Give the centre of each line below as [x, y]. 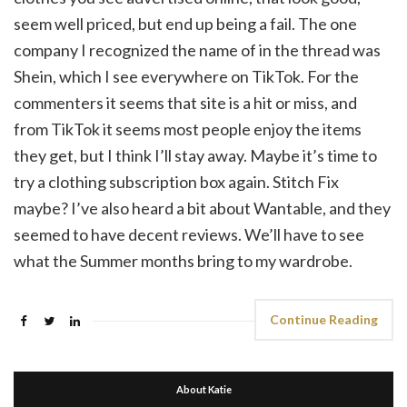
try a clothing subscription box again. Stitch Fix [176, 182]
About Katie [203, 389]
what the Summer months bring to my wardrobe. [183, 261]
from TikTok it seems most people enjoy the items [188, 129]
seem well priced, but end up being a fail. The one [185, 24]
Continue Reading [324, 319]
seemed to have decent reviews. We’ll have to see [189, 234]
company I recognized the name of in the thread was [197, 50]
